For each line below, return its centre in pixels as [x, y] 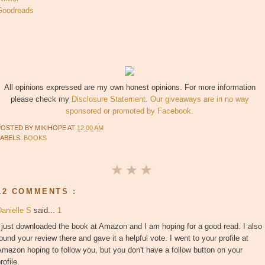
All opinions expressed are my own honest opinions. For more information [130, 88]
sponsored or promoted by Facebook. [130, 111]
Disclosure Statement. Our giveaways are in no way [160, 99]
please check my [41, 99]
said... [46, 211]
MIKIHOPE [51, 128]
